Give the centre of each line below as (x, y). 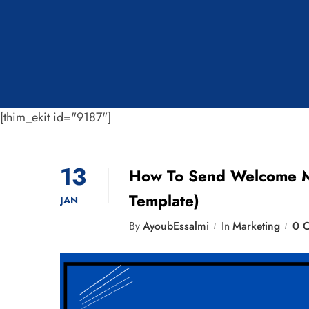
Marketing (256, 226)
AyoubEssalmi (176, 226)
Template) (164, 201)
